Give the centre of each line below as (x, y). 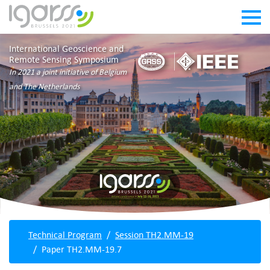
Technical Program (65, 234)
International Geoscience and (66, 48)
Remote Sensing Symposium (64, 59)
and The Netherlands (44, 86)
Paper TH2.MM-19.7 (82, 249)
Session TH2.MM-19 (154, 234)
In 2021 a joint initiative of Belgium (68, 72)
